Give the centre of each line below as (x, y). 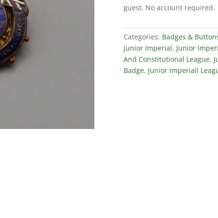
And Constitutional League (166, 59)
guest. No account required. (170, 8)
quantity (136, 25)
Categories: (143, 36)
